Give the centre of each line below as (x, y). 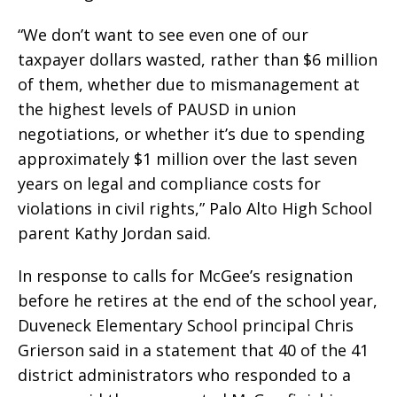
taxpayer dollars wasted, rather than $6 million (198, 59)
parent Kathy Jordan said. (114, 233)
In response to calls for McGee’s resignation (185, 275)
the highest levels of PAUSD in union (157, 109)
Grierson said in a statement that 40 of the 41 (193, 350)
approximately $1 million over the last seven (187, 158)
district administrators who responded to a (184, 374)
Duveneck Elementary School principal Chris (186, 325)
